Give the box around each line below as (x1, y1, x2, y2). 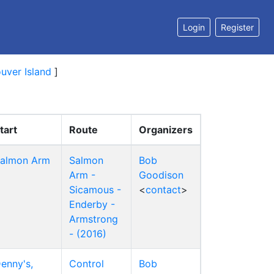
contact (146, 183, 181, 196)
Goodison (139, 169, 183, 181)
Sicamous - (69, 183, 121, 196)
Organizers (139, 124, 193, 136)
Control (69, 257, 104, 270)
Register (221, 22, 254, 32)
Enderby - (69, 198, 115, 210)
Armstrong (69, 213, 118, 225)
